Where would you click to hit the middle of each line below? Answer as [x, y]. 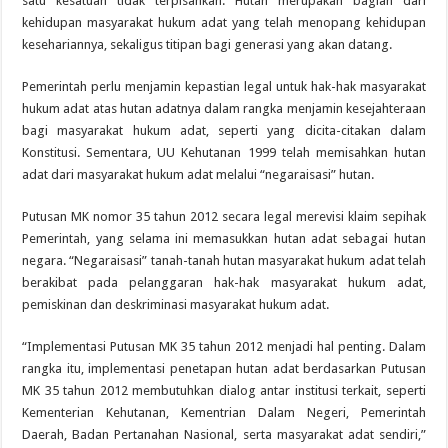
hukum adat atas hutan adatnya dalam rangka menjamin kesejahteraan [224, 109]
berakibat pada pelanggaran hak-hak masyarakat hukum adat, [224, 283]
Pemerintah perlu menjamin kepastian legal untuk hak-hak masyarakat [224, 87]
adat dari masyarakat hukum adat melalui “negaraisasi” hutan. [198, 175]
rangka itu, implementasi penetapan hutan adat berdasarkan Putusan [224, 369]
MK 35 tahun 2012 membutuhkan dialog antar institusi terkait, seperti [224, 391]
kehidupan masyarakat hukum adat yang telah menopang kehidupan [224, 23]
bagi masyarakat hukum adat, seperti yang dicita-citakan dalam [224, 131]
